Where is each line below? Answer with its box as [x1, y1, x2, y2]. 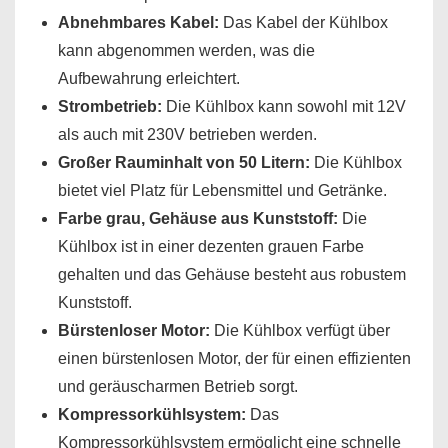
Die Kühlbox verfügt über [210, 322, 390, 339]
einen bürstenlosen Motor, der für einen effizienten [58, 350, 411, 367]
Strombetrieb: [58, 98, 162, 115]
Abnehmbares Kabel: [58, 14, 219, 31]
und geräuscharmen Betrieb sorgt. [58, 378, 298, 395]
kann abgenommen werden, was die [58, 42, 315, 59]
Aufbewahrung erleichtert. [58, 70, 240, 87]
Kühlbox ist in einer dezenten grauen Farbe [58, 238, 364, 255]
